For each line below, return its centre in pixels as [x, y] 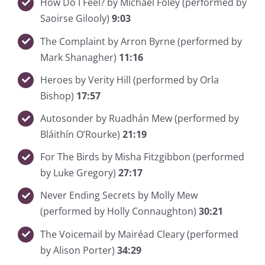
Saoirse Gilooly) [76, 19]
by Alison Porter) [79, 250]
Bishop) [59, 96]
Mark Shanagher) [79, 57]
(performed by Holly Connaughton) [120, 211]
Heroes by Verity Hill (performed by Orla [130, 80]
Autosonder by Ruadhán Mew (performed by [140, 118]
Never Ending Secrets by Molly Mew [119, 195]
